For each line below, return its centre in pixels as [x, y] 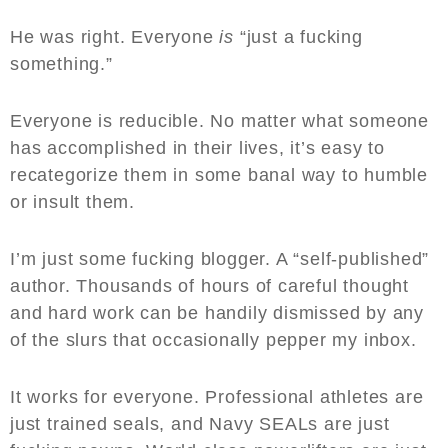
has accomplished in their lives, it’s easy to [197, 148]
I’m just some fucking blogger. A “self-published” [220, 259]
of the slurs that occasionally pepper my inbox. [216, 340]
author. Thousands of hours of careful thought [209, 286]
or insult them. [75, 202]
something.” [64, 64]
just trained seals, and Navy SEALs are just [200, 424]
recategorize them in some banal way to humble [219, 175]
